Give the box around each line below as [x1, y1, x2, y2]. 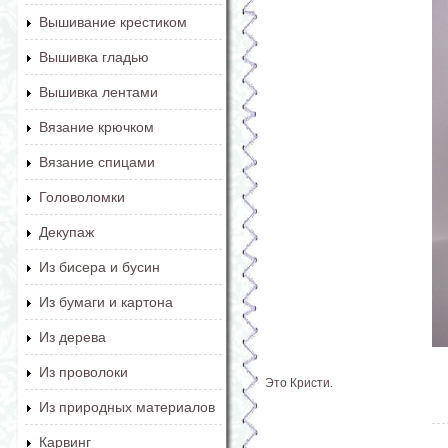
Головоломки [39, 189, 125, 205]
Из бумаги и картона [39, 294, 173, 310]
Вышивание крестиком [39, 14, 187, 30]
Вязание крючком [39, 119, 154, 135]
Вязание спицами [39, 154, 155, 170]
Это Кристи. [265, 375, 333, 390]
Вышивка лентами [39, 84, 158, 100]
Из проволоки [39, 364, 128, 380]
